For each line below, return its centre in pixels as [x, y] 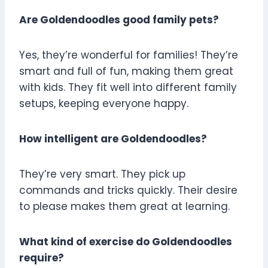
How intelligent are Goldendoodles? [113, 139]
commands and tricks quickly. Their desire [128, 191]
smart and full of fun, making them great [126, 71]
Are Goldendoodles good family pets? [119, 20]
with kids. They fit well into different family [128, 88]
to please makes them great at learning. [124, 207]
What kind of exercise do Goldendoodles [126, 242]
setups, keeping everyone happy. [104, 104]
